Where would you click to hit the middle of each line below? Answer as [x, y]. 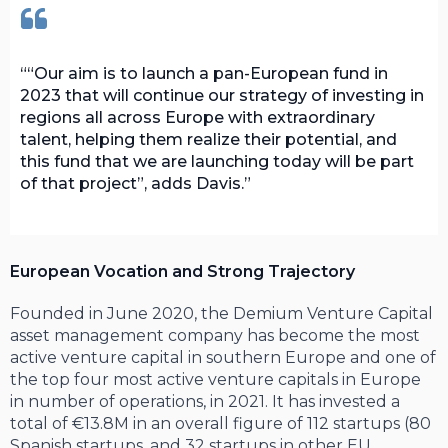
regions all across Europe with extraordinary [197, 118]
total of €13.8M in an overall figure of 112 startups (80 [220, 423]
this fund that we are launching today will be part [217, 162]
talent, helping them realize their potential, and [208, 140]
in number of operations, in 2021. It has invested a [205, 401]
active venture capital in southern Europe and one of [223, 357]
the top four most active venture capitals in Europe [215, 379]
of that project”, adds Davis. [132, 184]
